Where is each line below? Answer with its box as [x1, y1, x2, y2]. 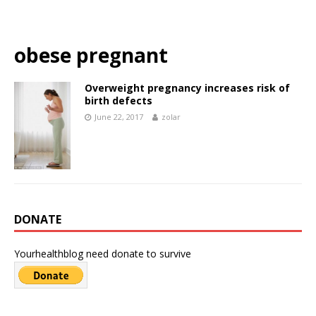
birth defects [85, 94, 152, 107]
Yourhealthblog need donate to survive [14, 246, 191, 260]
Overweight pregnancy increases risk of [85, 81, 290, 95]
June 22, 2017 [95, 111, 143, 122]
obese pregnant [14, 42, 168, 68]
